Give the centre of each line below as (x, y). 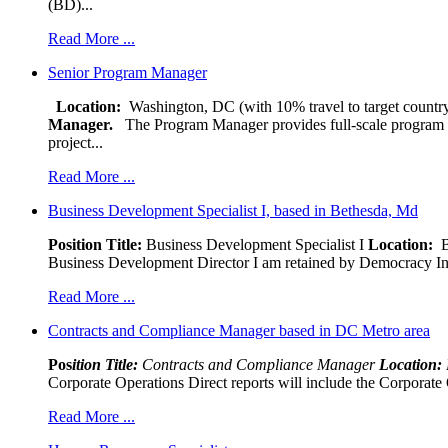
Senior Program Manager (127, 72)
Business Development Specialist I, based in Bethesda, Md (233, 210)
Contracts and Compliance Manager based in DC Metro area (239, 330)
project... (75, 142)
